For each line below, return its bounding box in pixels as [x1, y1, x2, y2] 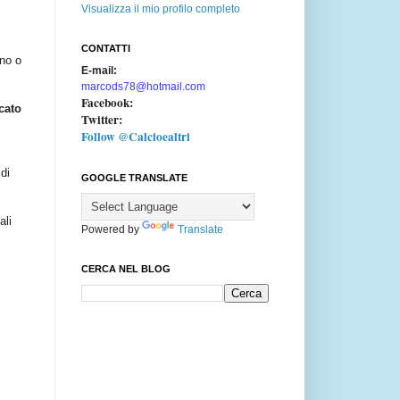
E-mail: [81, 63, 117, 77]
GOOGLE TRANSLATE [81, 171, 187, 183]
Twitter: [81, 110, 122, 129]
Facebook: [81, 93, 133, 112]
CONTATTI [81, 42, 130, 54]
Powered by [81, 222, 142, 236]
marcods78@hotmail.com [81, 79, 205, 93]
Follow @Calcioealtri [81, 127, 190, 146]
